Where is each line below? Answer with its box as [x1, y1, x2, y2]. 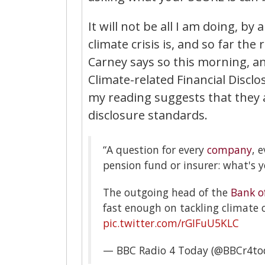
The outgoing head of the [103, 185, 231, 199]
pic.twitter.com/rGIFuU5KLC [103, 215, 239, 230]
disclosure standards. [88, 106, 208, 123]
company [207, 142, 252, 157]
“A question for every [103, 142, 207, 157]
